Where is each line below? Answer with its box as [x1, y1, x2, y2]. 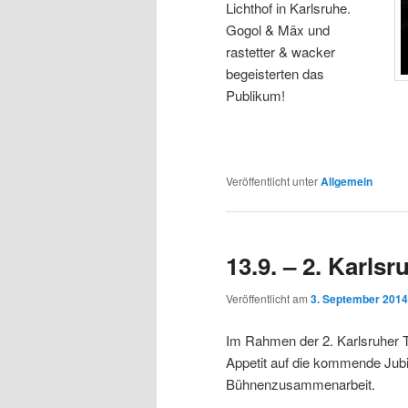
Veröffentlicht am [226, 291, 311, 307]
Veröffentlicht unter [226, 172, 318, 189]
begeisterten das [226, 63, 324, 83]
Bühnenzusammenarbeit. [226, 373, 375, 393]
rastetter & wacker [226, 41, 335, 61]
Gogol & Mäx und [226, 19, 330, 39]
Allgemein [321, 172, 372, 189]
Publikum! [226, 85, 285, 105]
